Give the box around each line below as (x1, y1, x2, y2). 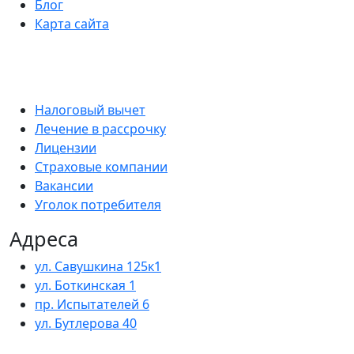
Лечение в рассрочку (35, 119, 166, 137)
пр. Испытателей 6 (35, 295, 149, 313)
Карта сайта (35, 14, 109, 32)
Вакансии (35, 176, 93, 194)
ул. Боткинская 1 (35, 276, 136, 294)
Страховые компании (35, 157, 168, 175)
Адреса (9, 224, 78, 252)
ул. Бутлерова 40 (35, 314, 137, 332)
